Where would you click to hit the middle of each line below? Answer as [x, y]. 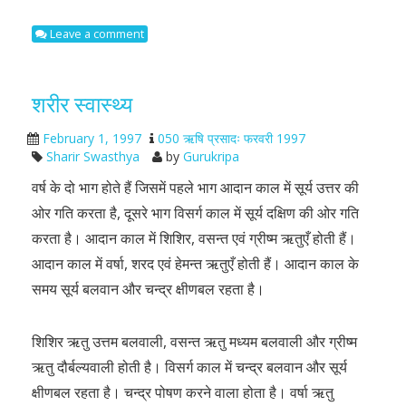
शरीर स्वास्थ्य [82, 104]
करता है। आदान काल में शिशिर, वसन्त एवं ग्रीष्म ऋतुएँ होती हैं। [194, 238]
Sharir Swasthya [93, 156]
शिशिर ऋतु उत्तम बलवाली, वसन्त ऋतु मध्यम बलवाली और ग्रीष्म [194, 342]
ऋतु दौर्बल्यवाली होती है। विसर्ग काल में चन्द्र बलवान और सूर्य [189, 367]
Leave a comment [96, 34]
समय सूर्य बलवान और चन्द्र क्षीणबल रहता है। [148, 289]
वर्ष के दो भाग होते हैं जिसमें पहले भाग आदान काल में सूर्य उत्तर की [195, 188]
